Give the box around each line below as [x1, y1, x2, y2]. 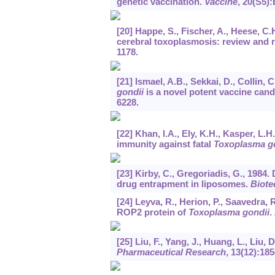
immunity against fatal [116, 139, 214, 150]
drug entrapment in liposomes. [116, 179, 250, 190]
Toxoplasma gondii [188, 207, 269, 218]
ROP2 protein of [116, 207, 188, 218]
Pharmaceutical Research [116, 247, 226, 258]
